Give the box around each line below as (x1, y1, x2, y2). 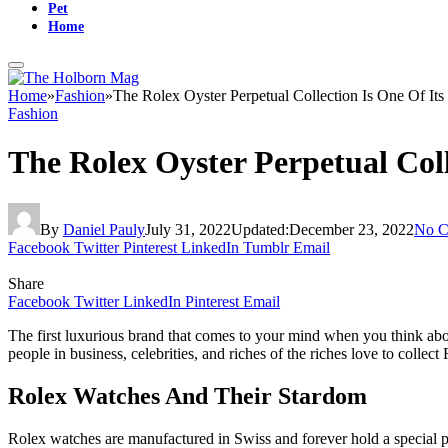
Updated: (231, 220, 289, 238)
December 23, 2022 (289, 220, 414, 238)
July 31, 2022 (145, 220, 231, 238)
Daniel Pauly (63, 220, 145, 238)
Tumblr (243, 238, 289, 256)
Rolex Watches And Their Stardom (8, 382, 367, 409)
